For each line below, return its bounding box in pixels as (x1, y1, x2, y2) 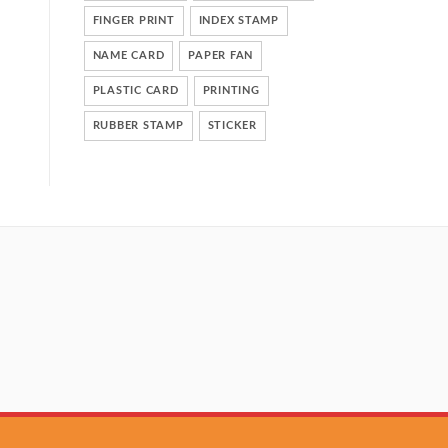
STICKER (207, 120, 257, 131)
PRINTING (202, 85, 260, 96)
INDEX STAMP (198, 15, 279, 26)
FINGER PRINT (92, 15, 175, 26)
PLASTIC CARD (92, 85, 179, 96)
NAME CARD (92, 50, 165, 61)
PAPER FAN (188, 50, 253, 61)
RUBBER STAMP (92, 120, 184, 131)
